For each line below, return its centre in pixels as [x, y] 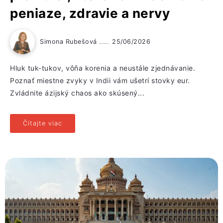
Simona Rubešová [69, 42]
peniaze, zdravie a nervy [90, 13]
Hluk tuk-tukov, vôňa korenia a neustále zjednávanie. [103, 68]
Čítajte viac [43, 123]
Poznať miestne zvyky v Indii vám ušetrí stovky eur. [100, 81]
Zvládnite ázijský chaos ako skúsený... [77, 93]
